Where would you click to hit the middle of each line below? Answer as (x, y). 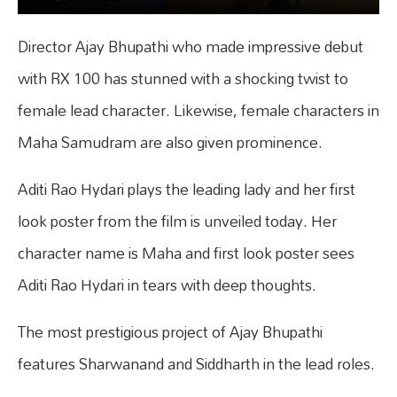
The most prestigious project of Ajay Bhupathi (170, 332)
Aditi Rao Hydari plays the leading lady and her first (187, 190)
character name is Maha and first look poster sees (186, 253)
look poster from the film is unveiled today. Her (177, 222)
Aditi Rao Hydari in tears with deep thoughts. (167, 285)
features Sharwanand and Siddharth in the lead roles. (196, 364)
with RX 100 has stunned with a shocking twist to (183, 79)
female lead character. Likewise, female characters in (198, 111)
